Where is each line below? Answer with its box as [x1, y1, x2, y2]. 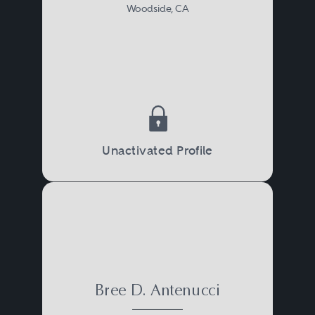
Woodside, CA [126, 3, 189, 14]
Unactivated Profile [102, 143, 213, 158]
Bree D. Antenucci [94, 283, 221, 300]
